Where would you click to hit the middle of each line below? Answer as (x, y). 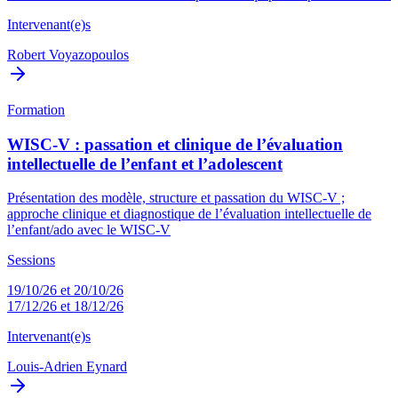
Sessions (31, 260)
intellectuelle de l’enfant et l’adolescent (145, 163)
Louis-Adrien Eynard (67, 367)
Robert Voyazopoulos (68, 54)
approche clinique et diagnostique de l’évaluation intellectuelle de (189, 214)
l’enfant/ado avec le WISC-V (89, 230)
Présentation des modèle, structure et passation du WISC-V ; (176, 198)
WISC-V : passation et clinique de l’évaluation (175, 144)
